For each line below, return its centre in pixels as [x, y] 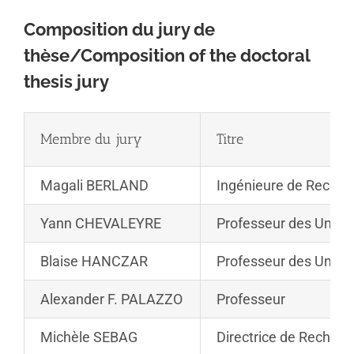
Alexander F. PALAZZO [111, 299]
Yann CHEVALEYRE [101, 224]
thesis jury [66, 82]
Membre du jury [91, 139]
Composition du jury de [119, 30]
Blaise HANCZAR [94, 262]
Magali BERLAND [94, 186]
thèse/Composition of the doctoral [167, 56]
